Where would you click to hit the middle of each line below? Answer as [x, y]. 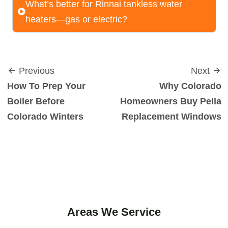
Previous [35, 70]
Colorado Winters [45, 116]
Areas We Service [114, 212]
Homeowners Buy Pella [170, 101]
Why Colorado [190, 86]
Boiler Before [36, 101]
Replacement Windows [171, 116]
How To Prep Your [46, 86]
